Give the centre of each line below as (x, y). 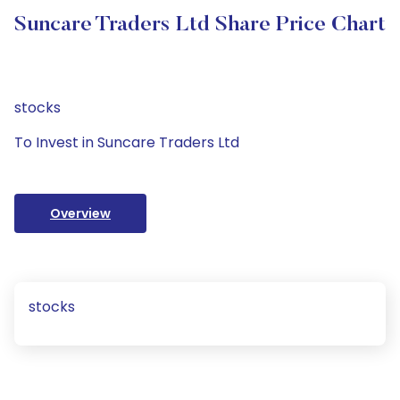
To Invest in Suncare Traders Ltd (127, 142)
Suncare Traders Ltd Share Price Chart (200, 25)
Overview (80, 213)
